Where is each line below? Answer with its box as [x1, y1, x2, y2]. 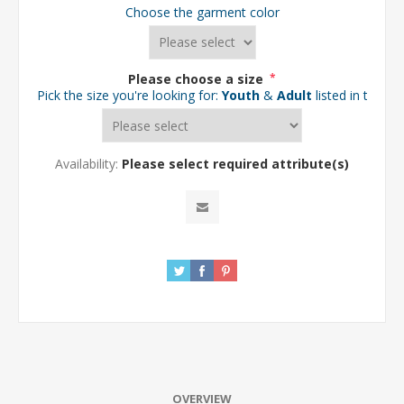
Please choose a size [128, 69, 267, 87]
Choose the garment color [124, 3, 280, 21]
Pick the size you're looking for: [37, 87, 222, 105]
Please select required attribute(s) [122, 155, 349, 173]
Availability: [55, 155, 118, 173]
